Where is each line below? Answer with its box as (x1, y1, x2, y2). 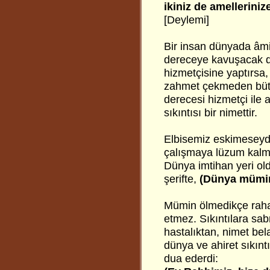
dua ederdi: (164, 253, 218, 265)
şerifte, (164, 173, 199, 185)
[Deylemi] (164, 14, 209, 26)
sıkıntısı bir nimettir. (164, 107, 257, 119)
